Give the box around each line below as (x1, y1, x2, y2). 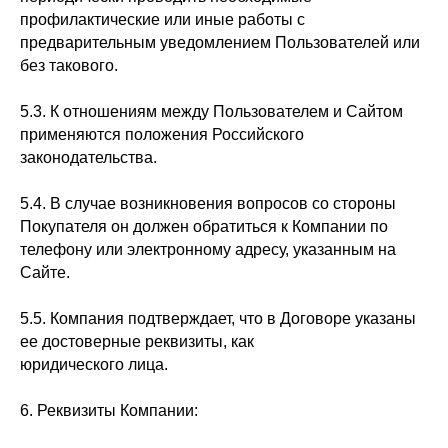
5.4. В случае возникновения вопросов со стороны (20, 195, 396, 212)
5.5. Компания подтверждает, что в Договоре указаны (20, 310, 416, 327)
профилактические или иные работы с (20, 11, 305, 28)
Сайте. (20, 264, 70, 281)
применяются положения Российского (20, 126, 304, 143)
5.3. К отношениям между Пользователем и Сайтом (20, 103, 403, 120)
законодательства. (20, 149, 157, 166)
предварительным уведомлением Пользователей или (20, 34, 420, 51)
